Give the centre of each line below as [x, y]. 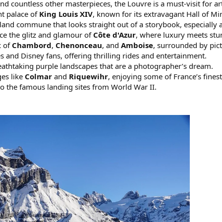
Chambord [32, 45]
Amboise [137, 45]
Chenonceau [79, 45]
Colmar [38, 77]
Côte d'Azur [114, 35]
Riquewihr [88, 77]
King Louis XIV [66, 14]
